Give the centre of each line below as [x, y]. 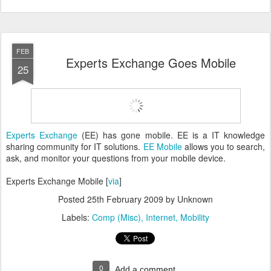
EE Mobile [162, 146]
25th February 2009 [125, 199]
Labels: [77, 217]
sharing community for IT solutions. [75, 146]
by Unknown [188, 199]
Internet [161, 217]
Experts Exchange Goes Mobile [151, 63]
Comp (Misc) [116, 217]
